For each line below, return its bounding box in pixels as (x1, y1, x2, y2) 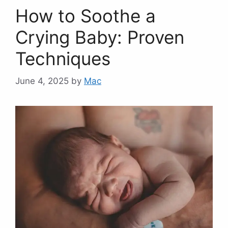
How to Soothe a (15, 5, 156, 26)
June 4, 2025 (15, 76, 69, 87)
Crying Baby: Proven (15, 26, 184, 48)
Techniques (15, 47, 110, 69)
